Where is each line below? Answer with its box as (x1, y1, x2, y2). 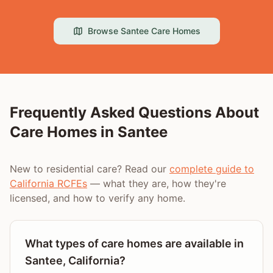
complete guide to (169, 163, 254, 175)
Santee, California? (25, 254, 126, 267)
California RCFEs (10, 177, 87, 190)
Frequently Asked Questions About (10, 104, 259, 121)
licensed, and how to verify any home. (10, 192, 185, 204)
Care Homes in (10, 123, 118, 141)
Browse (87, 26, 121, 36)
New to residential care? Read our (10, 163, 169, 175)
